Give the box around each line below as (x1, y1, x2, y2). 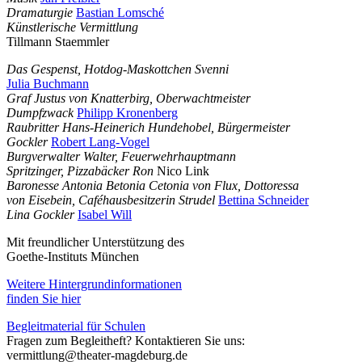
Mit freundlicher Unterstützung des (6, 235, 184, 249)
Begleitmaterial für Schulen (6, 319, 145, 333)
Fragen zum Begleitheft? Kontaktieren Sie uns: (6, 334, 245, 347)
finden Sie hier (6, 292, 81, 305)
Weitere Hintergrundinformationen (6, 277, 182, 291)
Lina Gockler (6, 208, 78, 221)
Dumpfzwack (6, 106, 77, 120)
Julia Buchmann (6, 77, 89, 90)
